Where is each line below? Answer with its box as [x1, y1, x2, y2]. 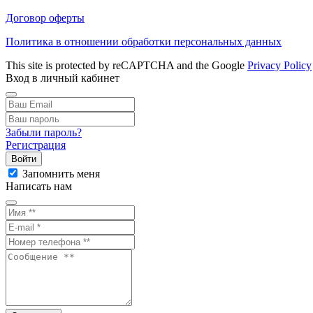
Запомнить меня [22, 167, 100, 180]
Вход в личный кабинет [6, 71, 119, 84]
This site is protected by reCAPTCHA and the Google [6, 59, 247, 71]
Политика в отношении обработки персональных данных [6, 35, 282, 48]
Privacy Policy [247, 59, 312, 71]
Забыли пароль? [6, 126, 82, 138]
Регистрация [6, 138, 66, 151]
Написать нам [6, 180, 72, 192]
